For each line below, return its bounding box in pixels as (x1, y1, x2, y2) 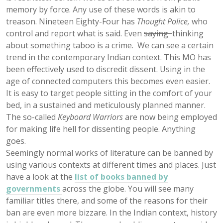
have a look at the (6, 171, 75, 182)
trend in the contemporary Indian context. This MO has (6, 51, 211, 63)
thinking (172, 27, 204, 39)
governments (6, 183, 62, 194)
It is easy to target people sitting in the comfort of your (6, 87, 212, 99)
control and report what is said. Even (6, 27, 144, 39)
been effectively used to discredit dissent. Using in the (6, 63, 205, 75)
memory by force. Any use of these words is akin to (6, 3, 196, 15)
